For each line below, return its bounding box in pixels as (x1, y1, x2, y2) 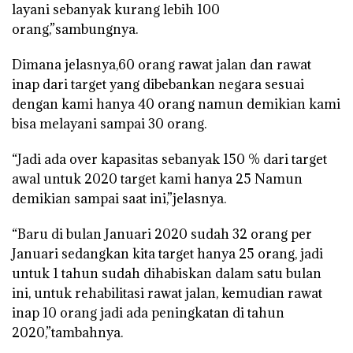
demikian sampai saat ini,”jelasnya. (12, 189, 226, 207)
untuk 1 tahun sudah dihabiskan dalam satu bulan (12, 264, 321, 282)
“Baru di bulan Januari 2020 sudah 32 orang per (12, 225, 312, 243)
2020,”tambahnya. (12, 323, 123, 341)
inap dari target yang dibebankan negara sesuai (12, 75, 304, 93)
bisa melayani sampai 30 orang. (12, 114, 206, 132)
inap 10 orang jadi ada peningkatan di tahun (12, 303, 284, 321)
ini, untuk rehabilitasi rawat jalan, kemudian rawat (12, 284, 322, 302)
